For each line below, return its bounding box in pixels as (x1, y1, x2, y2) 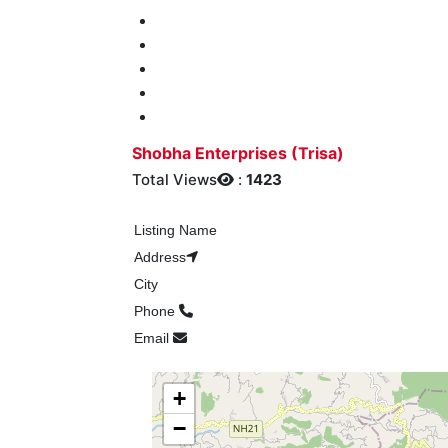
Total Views (132, 170, 217, 189)
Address (133, 249, 186, 265)
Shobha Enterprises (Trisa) (132, 143, 344, 163)
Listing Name (133, 222, 217, 238)
